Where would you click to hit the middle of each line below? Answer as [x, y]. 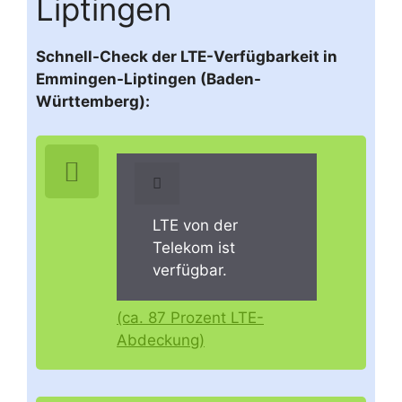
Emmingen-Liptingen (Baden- [149, 79]
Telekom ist [194, 248]
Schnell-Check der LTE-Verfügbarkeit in [187, 56]
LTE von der [195, 225]
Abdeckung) [161, 340]
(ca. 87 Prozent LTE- [190, 318]
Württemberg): [93, 101]
